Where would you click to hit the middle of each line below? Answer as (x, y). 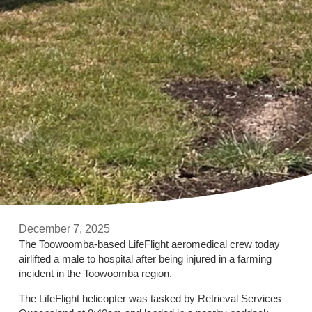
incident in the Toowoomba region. (95, 274)
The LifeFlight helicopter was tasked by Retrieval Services (150, 298)
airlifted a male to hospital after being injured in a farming (145, 259)
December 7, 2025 (64, 229)
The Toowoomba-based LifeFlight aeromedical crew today (149, 244)
